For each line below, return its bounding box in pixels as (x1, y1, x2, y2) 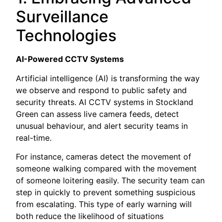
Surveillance (16, 7, 109, 27)
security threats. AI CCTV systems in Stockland (16, 97, 194, 107)
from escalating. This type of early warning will (16, 199, 192, 209)
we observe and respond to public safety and (16, 85, 187, 95)
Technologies (16, 26, 117, 46)
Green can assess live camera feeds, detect (16, 109, 179, 119)
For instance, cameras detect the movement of (16, 151, 192, 162)
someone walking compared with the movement (16, 163, 197, 173)
